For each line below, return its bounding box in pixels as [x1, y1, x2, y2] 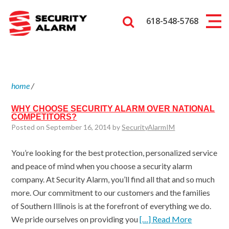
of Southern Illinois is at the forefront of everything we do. [11, 201, 212, 211]
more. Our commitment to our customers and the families [11, 188, 211, 197]
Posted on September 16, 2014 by [11, 123, 122, 131]
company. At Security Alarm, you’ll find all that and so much [11, 174, 215, 184]
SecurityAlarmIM [122, 123, 175, 131]
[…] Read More [140, 214, 192, 224]
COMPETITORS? [11, 112, 77, 121]
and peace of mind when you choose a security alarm [11, 161, 193, 171]
